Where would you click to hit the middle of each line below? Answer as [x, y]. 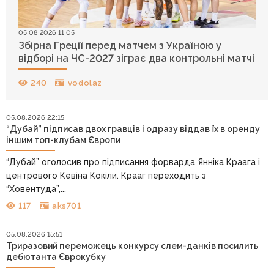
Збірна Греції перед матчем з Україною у [120, 45]
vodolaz [85, 83]
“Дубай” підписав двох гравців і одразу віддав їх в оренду [133, 129]
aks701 [67, 206]
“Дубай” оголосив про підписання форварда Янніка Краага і [133, 162]
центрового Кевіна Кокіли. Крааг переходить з [106, 176]
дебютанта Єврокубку [56, 257]
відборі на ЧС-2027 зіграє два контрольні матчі [136, 58]
